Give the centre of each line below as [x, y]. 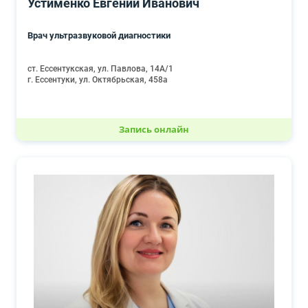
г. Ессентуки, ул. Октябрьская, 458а [98, 80]
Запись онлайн [154, 129]
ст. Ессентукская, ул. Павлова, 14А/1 [100, 69]
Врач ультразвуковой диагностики [99, 35]
